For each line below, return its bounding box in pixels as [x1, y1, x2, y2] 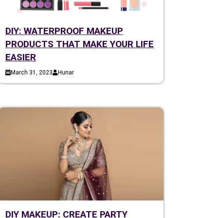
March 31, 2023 [11, 69, 53, 76]
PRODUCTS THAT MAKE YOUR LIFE [5, 38, 154, 50]
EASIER [5, 51, 36, 63]
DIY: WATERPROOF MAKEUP [5, 25, 123, 36]
